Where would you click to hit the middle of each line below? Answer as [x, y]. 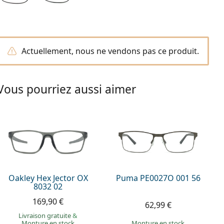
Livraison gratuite [46, 215]
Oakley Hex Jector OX [48, 178]
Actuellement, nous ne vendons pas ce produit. [110, 51]
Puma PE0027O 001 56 [158, 178]
